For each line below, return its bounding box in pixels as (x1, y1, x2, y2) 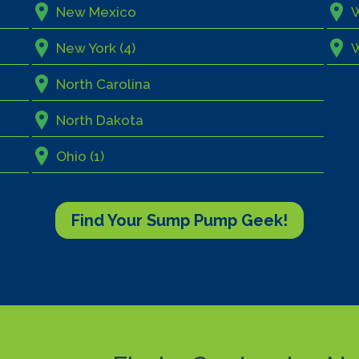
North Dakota (55, 112, 143, 129)
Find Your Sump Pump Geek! (71, 210, 288, 230)
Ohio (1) (55, 148, 104, 165)
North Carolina (55, 76, 151, 93)
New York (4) (55, 40, 135, 57)
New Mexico (55, 4, 136, 21)
